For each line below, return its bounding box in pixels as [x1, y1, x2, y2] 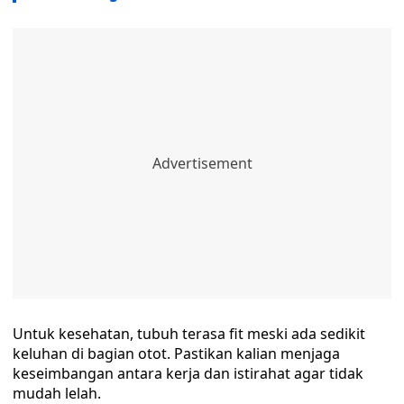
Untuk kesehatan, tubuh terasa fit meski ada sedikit [13, 324, 365, 344]
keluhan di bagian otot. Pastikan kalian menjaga [13, 344, 340, 363]
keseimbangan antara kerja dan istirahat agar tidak [13, 363, 363, 383]
